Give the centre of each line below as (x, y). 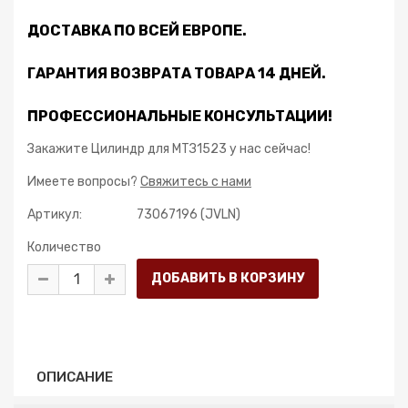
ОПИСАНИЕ (75, 377)
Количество (64, 247)
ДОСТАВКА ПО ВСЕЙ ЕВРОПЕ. (137, 31)
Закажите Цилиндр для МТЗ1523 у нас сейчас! (169, 149)
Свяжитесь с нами (196, 182)
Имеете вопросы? (84, 182)
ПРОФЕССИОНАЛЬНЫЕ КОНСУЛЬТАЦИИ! (180, 116)
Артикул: (55, 214)
